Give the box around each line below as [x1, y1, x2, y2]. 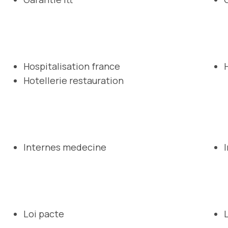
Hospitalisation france [23, 60, 120, 72]
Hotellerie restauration [23, 74, 124, 87]
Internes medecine [23, 140, 106, 153]
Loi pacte [23, 207, 64, 220]
